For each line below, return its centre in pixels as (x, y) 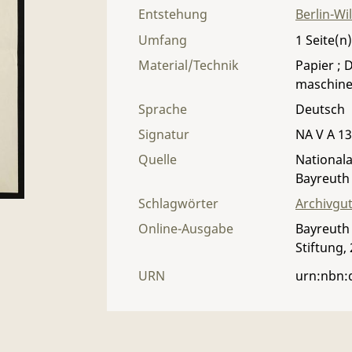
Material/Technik (189, 65)
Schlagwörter (178, 203)
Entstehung (173, 14)
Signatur (164, 134)
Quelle (158, 159)
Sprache (163, 109)
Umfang (163, 40)
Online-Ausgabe (186, 229)
